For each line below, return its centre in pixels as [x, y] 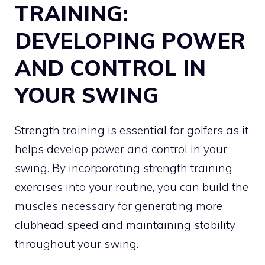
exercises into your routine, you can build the [132, 187]
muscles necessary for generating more [119, 206]
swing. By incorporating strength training [124, 168]
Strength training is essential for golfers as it [132, 130]
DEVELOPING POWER [130, 40]
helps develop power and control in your [121, 149]
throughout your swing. [77, 243]
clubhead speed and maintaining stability [125, 224]
